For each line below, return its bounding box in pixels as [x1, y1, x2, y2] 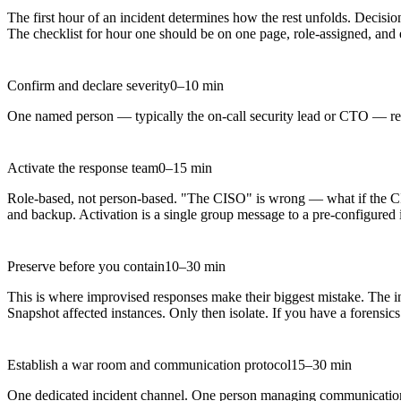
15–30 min [291, 357, 352, 373]
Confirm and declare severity [7, 78, 170, 94]
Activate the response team [7, 160, 158, 176]
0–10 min [170, 78, 224, 94]
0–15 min [158, 160, 212, 176]
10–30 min [165, 259, 226, 275]
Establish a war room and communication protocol [7, 357, 291, 373]
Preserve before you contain [7, 259, 165, 275]
